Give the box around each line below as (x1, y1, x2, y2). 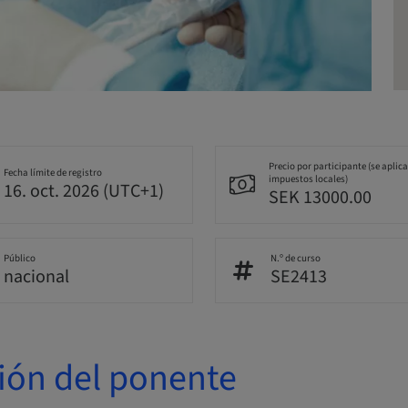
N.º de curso (270, 251, 321, 266)
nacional (3, 264, 69, 291)
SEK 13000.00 (269, 185, 372, 211)
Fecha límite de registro (3, 166, 102, 180)
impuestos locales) (269, 172, 348, 187)
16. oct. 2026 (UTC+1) (3, 178, 164, 205)
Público (3, 251, 36, 266)
